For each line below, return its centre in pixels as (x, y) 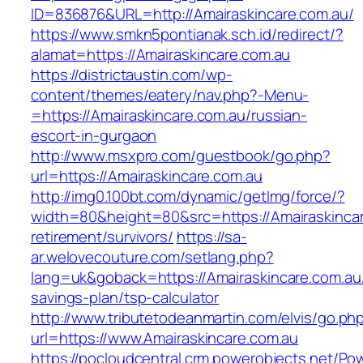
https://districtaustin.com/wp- (132, 75)
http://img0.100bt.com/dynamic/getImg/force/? (188, 196)
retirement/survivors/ (102, 237)
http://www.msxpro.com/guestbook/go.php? (181, 156)
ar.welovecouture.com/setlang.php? (152, 257)
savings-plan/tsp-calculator (125, 298)
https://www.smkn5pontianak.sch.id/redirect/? (187, 34)
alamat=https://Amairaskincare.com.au (161, 55)
